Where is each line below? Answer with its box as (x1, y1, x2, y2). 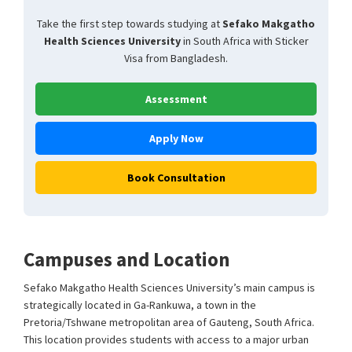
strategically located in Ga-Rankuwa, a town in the (24, 298, 256, 312)
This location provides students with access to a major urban (24, 332, 309, 346)
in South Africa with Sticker (180, 34, 309, 48)
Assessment (145, 92, 207, 106)
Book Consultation (126, 170, 225, 185)
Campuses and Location (24, 247, 230, 272)
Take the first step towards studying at (37, 16, 222, 31)
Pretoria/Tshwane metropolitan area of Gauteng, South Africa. (24, 315, 314, 329)
